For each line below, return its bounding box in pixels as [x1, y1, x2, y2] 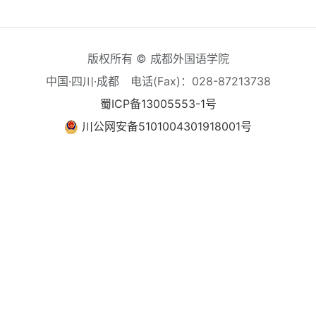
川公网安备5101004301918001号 [82, 119, 252, 133]
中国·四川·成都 [45, 73, 119, 88]
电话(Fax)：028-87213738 [130, 73, 271, 88]
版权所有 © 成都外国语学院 [87, 51, 229, 66]
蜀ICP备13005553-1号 [99, 96, 217, 111]
